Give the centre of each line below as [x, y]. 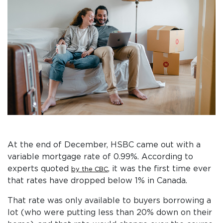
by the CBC [90, 169]
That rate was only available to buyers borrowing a [109, 200]
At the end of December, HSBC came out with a [104, 145]
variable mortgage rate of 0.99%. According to [100, 157]
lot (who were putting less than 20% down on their [110, 212]
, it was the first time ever [160, 168]
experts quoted [39, 168]
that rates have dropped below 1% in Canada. [97, 180]
